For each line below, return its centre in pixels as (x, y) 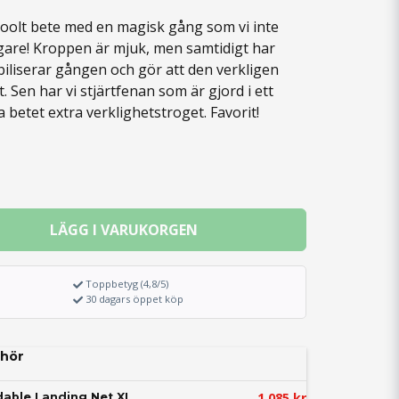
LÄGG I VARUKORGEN (123, 230)
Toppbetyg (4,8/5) (127, 284)
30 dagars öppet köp (135, 299)
